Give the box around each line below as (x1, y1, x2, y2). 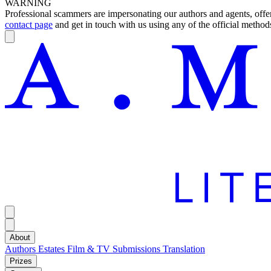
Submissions (113, 244, 163, 255)
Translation (163, 244, 205, 255)
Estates (38, 244, 67, 255)
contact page (5, 19, 53, 30)
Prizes (10, 256, 32, 266)
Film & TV (67, 244, 113, 255)
